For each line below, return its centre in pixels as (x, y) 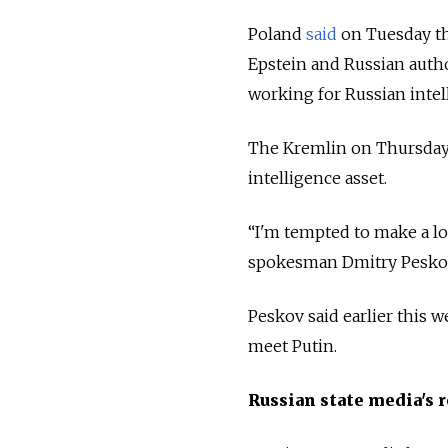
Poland (277, 34)
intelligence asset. (317, 178)
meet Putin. (292, 346)
